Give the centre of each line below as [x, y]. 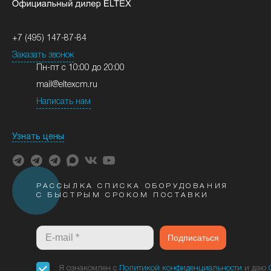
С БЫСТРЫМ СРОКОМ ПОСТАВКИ [123, 195]
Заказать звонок [43, 55]
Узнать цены [38, 137]
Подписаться [193, 238]
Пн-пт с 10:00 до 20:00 [80, 68]
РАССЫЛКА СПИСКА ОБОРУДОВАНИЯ [132, 186]
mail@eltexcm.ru [67, 85]
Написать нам [64, 102]
